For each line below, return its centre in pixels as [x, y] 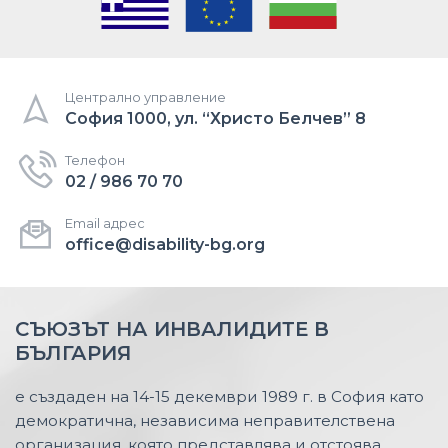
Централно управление [145, 98]
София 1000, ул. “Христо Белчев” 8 [215, 119]
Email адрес [105, 224]
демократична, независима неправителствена [205, 421]
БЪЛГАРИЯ [73, 353]
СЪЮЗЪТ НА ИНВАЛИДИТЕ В [172, 329]
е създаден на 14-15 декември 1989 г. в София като [219, 397]
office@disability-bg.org [165, 245]
